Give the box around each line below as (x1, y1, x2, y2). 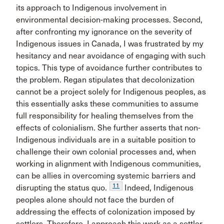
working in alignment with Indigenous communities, (16, 159, 201, 168)
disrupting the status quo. (16, 183, 107, 192)
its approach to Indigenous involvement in (16, 3, 166, 12)
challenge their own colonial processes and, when (16, 147, 196, 156)
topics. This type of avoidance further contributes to (16, 63, 202, 72)
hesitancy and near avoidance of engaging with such (16, 51, 205, 60)
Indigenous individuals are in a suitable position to (16, 135, 195, 144)
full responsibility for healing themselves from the (16, 111, 193, 120)
